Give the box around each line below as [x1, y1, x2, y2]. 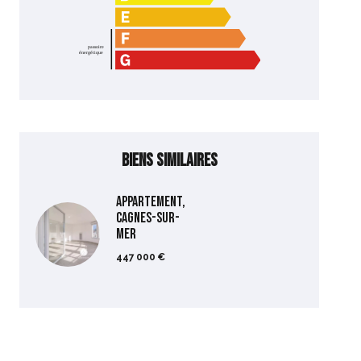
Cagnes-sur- [116, 210, 180, 227]
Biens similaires [121, 150, 218, 172]
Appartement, [116, 193, 185, 211]
